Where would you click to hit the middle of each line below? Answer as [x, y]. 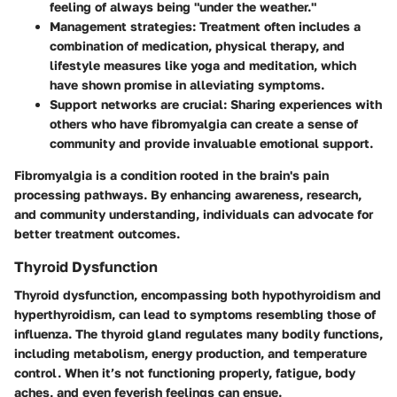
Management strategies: [123, 27]
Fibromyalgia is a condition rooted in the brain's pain [171, 175]
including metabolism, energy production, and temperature [191, 354]
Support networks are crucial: [138, 105]
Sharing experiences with [304, 105]
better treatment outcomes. [97, 234]
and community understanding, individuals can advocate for [194, 214]
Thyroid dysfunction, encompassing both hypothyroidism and [198, 295]
